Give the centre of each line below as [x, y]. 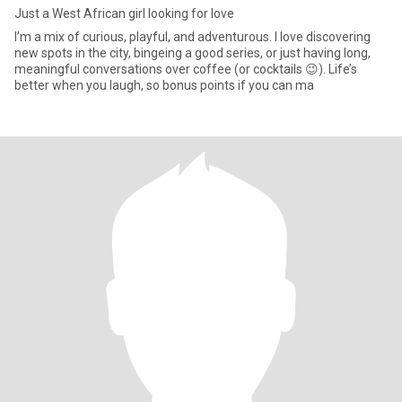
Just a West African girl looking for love [124, 13]
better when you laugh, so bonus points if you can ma [164, 85]
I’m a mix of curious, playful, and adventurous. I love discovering [192, 37]
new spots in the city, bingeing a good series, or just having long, [192, 53]
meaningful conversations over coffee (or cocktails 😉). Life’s [186, 69]
